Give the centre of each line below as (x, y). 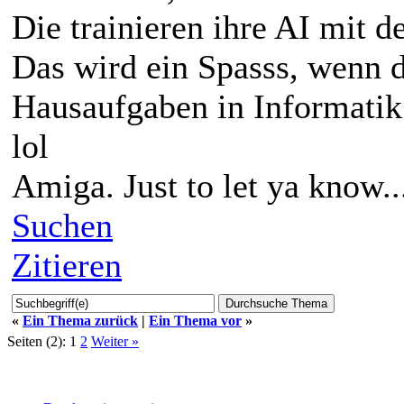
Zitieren (67, 265)
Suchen (62, 225)
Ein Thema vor (195, 320)
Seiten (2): (37, 341)
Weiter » (115, 341)
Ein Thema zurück (80, 320)
